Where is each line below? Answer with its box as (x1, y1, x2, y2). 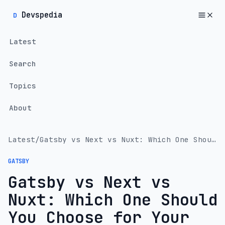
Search (9, 58, 36, 68)
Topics (9, 80, 36, 90)
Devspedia (22, 10, 63, 20)
